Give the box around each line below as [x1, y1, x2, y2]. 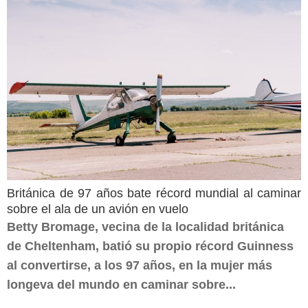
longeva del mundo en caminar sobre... [7, 278, 236, 291]
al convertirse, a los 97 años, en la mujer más [7, 258, 272, 272]
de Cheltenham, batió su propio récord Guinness [7, 239, 294, 253]
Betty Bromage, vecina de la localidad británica [7, 220, 284, 234]
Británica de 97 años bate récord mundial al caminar [7, 186, 301, 200]
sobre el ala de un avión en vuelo [7, 202, 188, 216]
